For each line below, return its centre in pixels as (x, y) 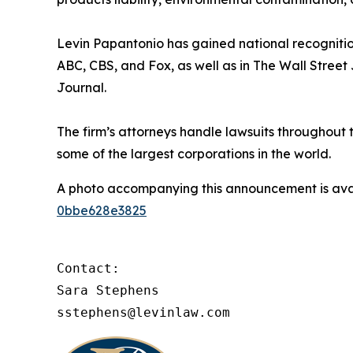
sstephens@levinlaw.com (143, 312)
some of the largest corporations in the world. (194, 153)
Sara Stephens (108, 290)
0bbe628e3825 (102, 210)
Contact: (88, 268)
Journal (80, 87)
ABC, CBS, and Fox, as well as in (155, 65)
